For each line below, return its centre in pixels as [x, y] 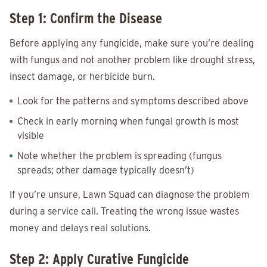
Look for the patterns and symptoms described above [133, 101]
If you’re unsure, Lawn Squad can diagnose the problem [130, 195]
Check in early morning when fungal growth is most [128, 122]
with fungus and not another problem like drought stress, [132, 60]
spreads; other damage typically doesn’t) [106, 170]
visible [31, 136]
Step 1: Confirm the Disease [86, 18]
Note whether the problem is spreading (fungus [119, 156]
